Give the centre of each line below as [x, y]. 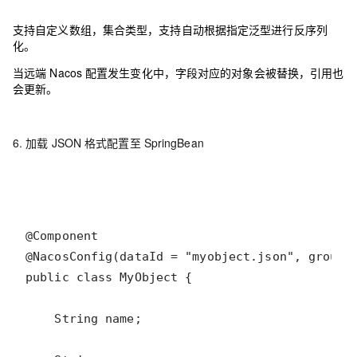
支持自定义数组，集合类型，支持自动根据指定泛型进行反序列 [170, 29]
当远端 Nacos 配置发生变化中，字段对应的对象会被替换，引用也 [178, 73]
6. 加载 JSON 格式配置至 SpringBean [108, 143]
